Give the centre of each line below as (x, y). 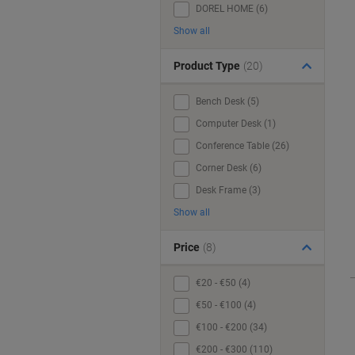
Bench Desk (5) (227, 101)
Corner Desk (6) (229, 168)
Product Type (207, 66)
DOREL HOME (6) (232, 9)
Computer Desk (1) (236, 124)
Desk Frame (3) (228, 190)
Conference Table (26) (242, 146)
